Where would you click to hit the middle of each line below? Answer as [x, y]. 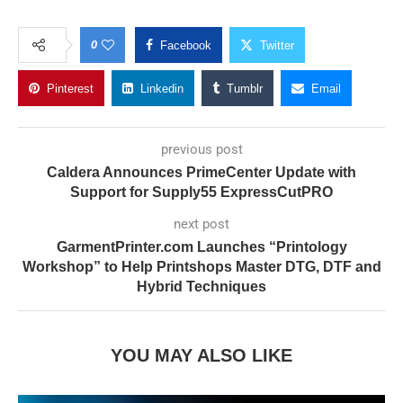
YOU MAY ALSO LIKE [201, 355]
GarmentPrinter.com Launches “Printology [201, 246]
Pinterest [70, 88]
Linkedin [162, 88]
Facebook [186, 45]
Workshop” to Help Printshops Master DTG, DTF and [201, 266]
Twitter [277, 45]
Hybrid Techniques [201, 286]
